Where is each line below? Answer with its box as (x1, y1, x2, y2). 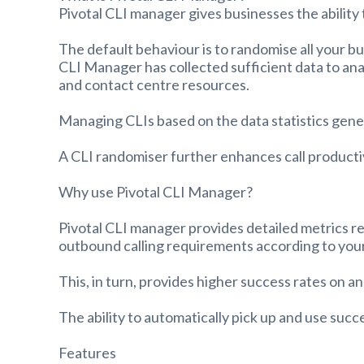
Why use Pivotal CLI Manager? (58, 182, 253, 201)
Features (58, 343, 116, 362)
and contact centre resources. (58, 75, 249, 93)
